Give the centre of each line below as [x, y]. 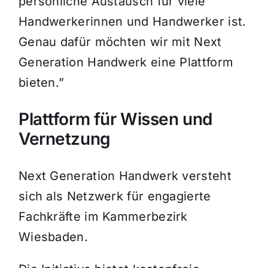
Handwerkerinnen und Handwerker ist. [132, 22]
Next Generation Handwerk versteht [125, 176]
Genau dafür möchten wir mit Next [120, 42]
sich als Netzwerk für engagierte [115, 197]
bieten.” [41, 83]
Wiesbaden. [53, 237]
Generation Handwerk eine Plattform [126, 63]
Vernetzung [64, 139]
